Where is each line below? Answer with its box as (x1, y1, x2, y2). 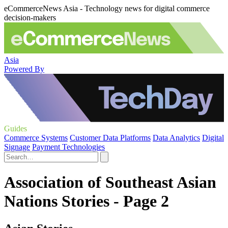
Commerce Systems (4, 133, 68, 142)
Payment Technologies (32, 142, 105, 151)
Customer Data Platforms (70, 133, 151, 142)
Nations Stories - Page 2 (4, 192, 169, 211)
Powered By (4, 64, 44, 73)
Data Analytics (153, 133, 200, 142)
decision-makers (4, 13, 56, 22)
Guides (4, 124, 27, 133)
